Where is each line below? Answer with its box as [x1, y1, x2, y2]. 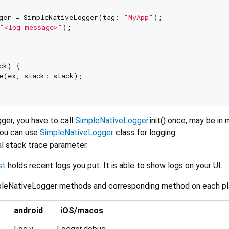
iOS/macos [60, 205, 103, 215]
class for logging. [113, 127, 177, 138]
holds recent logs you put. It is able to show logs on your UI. [6, 160, 222, 170]
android [14, 205, 43, 215]
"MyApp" [123, 12, 153, 22]
